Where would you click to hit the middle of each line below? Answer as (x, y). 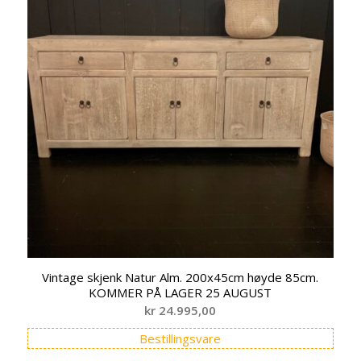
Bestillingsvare (180, 338)
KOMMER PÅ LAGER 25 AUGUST (180, 292)
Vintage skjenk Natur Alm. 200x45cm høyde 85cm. (180, 277)
